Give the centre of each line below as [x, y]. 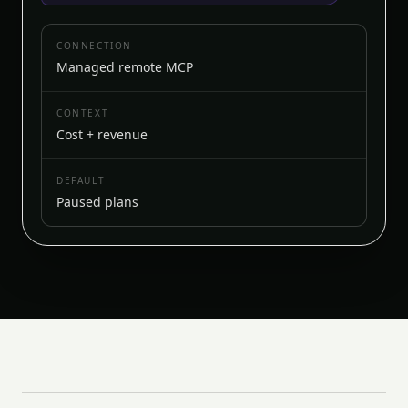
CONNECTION [94, 46]
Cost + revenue [102, 134]
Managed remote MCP [125, 67]
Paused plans [97, 202]
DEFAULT [81, 180]
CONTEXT [83, 113]
